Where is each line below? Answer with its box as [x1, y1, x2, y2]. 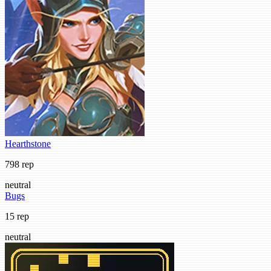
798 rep [5, 158, 34, 169]
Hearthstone [5, 138, 51, 149]
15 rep [5, 211, 29, 221]
